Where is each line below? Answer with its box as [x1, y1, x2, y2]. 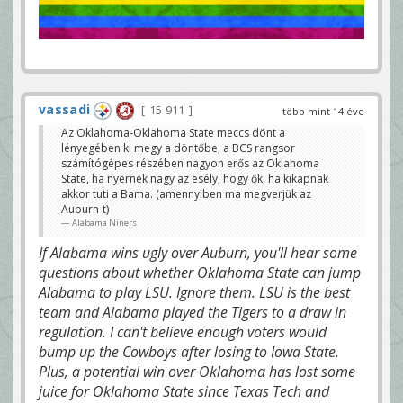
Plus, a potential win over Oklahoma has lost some [39, 361, 355, 381]
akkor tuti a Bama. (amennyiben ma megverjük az [61, 185, 311, 201]
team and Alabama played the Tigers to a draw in [39, 301, 346, 322]
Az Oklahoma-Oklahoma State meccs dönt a [61, 124, 285, 140]
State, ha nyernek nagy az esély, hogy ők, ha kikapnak [61, 170, 328, 186]
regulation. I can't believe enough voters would [39, 321, 327, 342]
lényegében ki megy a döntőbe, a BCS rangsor [61, 139, 295, 156]
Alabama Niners [72, 216, 137, 228]
